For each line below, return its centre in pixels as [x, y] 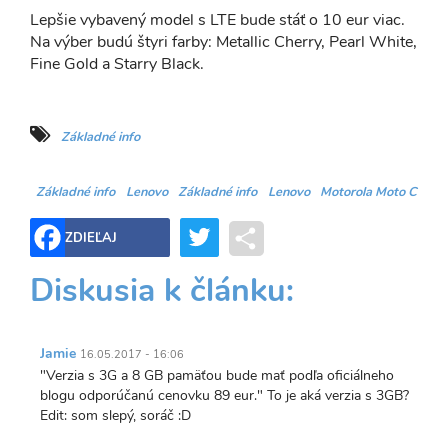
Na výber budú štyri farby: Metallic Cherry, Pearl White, [223, 42]
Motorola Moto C [368, 192]
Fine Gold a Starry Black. [117, 64]
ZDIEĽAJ [91, 238]
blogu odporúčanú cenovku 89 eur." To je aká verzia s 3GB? [224, 395]
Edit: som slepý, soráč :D [115, 415]
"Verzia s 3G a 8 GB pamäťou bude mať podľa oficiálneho [217, 375]
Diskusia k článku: [162, 291]
